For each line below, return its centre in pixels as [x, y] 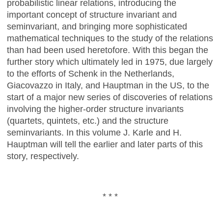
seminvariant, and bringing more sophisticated [97, 26]
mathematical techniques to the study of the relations [110, 38]
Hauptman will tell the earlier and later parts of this [105, 144]
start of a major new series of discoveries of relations [110, 97]
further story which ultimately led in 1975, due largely [110, 62]
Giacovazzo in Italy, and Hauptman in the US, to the [108, 85]
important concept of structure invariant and [92, 14]
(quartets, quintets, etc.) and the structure [88, 121]
